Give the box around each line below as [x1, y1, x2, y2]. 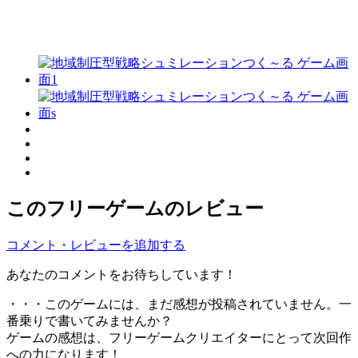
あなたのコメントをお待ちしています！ [6, 267, 237, 281]
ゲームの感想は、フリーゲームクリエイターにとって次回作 [6, 330, 352, 344]
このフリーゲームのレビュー [6, 197, 264, 219]
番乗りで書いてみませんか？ [6, 313, 173, 328]
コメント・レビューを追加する [6, 237, 185, 252]
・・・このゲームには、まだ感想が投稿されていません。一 [6, 296, 352, 311]
